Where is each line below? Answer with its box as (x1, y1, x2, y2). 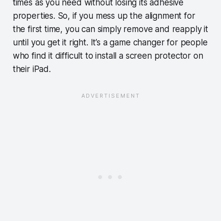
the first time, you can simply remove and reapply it (12, 24, 208, 35)
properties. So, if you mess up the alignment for (12, 11, 195, 21)
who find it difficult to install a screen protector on (12, 51, 203, 61)
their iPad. (12, 64, 51, 74)
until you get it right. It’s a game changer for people (12, 37, 208, 48)
